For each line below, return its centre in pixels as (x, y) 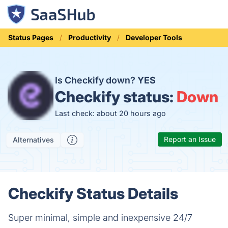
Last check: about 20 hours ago (110, 113)
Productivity (90, 37)
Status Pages (31, 37)
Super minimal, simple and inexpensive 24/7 (100, 218)
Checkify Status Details (93, 193)
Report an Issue (190, 139)
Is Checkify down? (96, 80)
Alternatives (33, 140)
